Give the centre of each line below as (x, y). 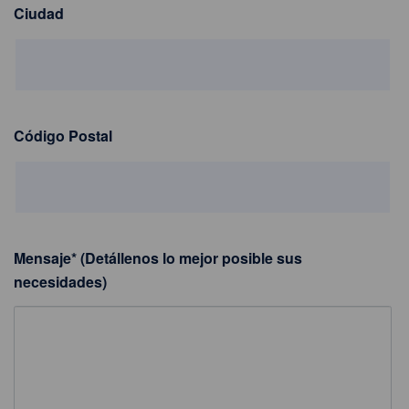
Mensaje (42, 257)
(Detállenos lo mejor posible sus (189, 257)
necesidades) (60, 281)
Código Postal (63, 135)
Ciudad (39, 13)
